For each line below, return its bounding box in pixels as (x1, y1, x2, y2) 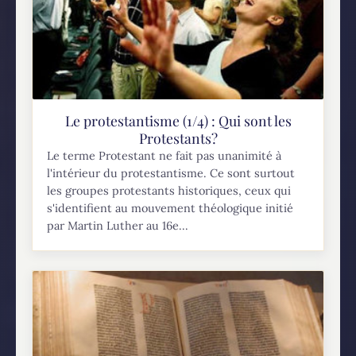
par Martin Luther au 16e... (47, 219, 189, 234)
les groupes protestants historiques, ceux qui (47, 184, 292, 199)
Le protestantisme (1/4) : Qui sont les (64, 111, 292, 130)
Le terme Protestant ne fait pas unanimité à (47, 149, 282, 164)
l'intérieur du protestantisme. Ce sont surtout (47, 166, 296, 181)
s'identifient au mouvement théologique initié (47, 201, 294, 216)
